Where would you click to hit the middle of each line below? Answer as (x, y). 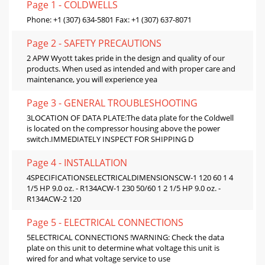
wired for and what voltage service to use (98, 258)
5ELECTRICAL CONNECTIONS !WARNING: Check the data (125, 237)
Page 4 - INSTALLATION (77, 162)
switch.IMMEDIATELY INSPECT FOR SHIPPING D (110, 139)
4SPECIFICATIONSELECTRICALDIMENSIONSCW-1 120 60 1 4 (130, 177)
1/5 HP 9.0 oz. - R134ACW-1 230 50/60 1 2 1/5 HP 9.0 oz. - (124, 188)
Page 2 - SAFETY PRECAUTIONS (94, 43)
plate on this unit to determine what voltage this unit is (123, 248)
